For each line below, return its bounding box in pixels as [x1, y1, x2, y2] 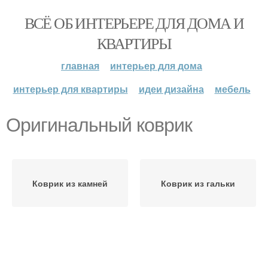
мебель [214, 82, 251, 96]
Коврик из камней [32, 177, 108, 189]
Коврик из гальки [161, 177, 235, 189]
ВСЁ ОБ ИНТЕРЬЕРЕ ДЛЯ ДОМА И [24, 13, 244, 33]
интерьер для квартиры [13, 82, 128, 96]
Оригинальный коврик [6, 114, 192, 136]
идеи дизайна [138, 82, 204, 96]
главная [61, 59, 99, 72]
